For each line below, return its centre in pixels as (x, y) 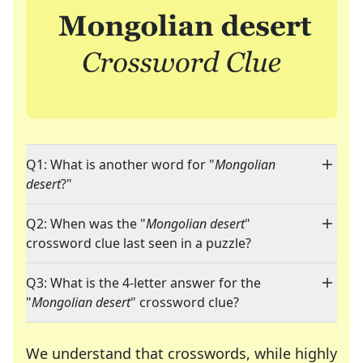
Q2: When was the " (86, 224)
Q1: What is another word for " (120, 165)
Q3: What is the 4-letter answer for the (143, 283)
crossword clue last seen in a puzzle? (139, 243)
